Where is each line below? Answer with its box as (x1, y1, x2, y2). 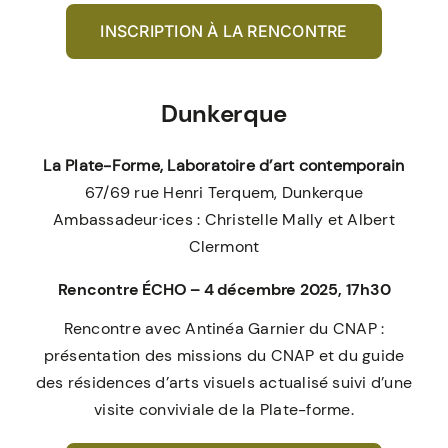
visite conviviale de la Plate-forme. (94, 399, 354, 421)
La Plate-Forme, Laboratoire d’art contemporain (43, 155, 405, 177)
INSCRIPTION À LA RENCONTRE (100, 21, 348, 42)
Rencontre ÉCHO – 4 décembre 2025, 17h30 (57, 279, 391, 301)
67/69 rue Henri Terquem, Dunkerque (84, 182, 364, 204)
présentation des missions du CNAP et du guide (43, 345, 405, 367)
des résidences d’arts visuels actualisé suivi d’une (35, 372, 413, 394)
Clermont (188, 236, 260, 258)
